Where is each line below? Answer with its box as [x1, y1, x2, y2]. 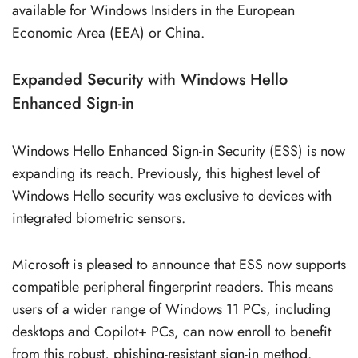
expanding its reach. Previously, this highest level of [12, 162, 320, 184]
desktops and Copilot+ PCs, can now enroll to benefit [12, 320, 331, 342]
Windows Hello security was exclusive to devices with [12, 185, 332, 206]
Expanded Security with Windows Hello [12, 67, 288, 91]
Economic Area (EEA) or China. [12, 22, 205, 43]
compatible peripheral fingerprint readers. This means [12, 276, 333, 297]
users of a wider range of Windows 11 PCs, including [12, 298, 331, 320]
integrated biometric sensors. [12, 207, 185, 229]
